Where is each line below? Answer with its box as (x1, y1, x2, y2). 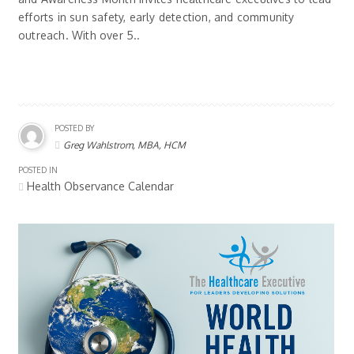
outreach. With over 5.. (18, 28, 141, 42)
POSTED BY (55, 122, 94, 133)
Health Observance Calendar (24, 179, 174, 193)
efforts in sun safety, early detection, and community (18, 9, 295, 24)
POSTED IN (18, 164, 58, 175)
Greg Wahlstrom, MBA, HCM (63, 138, 186, 151)
